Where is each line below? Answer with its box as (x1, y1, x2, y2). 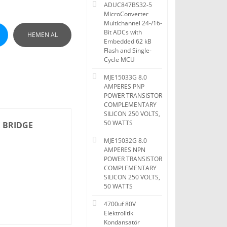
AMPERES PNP (104, 82, 144, 91)
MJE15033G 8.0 (104, 73, 147, 82)
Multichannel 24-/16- (104, 19, 162, 27)
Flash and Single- (104, 46, 152, 55)
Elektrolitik (104, 209, 133, 217)
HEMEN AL (27, 30, 58, 39)
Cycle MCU (104, 55, 135, 64)
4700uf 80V (104, 200, 136, 208)
